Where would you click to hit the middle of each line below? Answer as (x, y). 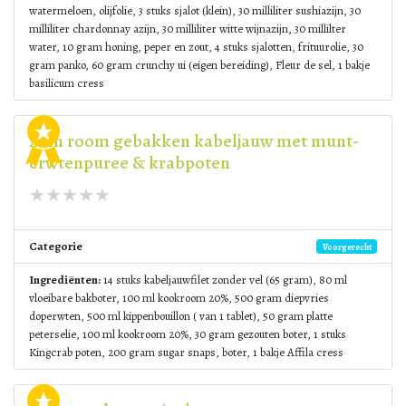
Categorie (56, 246)
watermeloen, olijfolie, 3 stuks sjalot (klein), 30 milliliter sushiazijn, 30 (195, 10)
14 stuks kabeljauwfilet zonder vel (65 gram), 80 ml (224, 280)
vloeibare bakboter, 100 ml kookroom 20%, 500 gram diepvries (179, 298)
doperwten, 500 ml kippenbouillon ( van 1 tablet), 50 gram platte (181, 316)
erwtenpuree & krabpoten (130, 163)
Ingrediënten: (65, 280)
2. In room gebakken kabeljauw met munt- (194, 141)
